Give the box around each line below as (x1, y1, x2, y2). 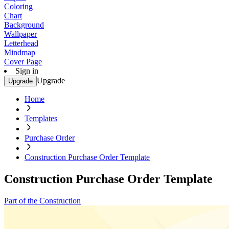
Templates (25, 114, 57, 123)
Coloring (4, 2, 33, 11)
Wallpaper (4, 30, 37, 38)
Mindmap (4, 48, 35, 57)
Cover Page (4, 57, 42, 66)
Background (4, 20, 44, 29)
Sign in (15, 66, 38, 75)
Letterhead (4, 39, 38, 48)
